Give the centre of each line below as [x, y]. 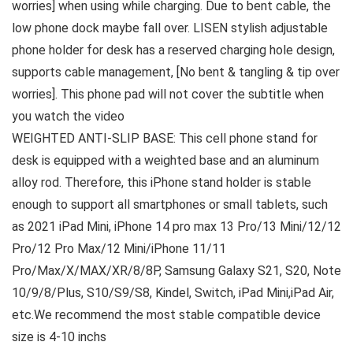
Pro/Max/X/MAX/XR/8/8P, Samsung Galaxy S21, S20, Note [176, 271]
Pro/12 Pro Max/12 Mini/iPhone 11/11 [119, 249]
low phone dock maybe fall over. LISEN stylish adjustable [170, 28]
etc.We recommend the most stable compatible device [166, 315]
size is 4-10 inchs [59, 337]
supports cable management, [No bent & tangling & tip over [176, 72]
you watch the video [68, 117]
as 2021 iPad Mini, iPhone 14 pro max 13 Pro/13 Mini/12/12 [176, 227]
